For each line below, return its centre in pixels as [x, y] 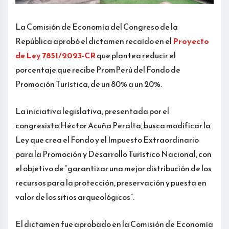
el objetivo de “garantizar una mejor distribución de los [113, 168]
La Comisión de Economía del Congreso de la [97, 26]
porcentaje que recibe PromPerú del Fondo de [98, 69]
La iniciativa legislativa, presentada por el [92, 111]
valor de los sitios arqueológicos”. [75, 197]
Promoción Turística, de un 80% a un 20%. [89, 84]
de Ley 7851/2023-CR [55, 55]
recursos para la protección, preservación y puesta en [111, 182]
